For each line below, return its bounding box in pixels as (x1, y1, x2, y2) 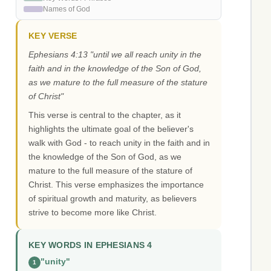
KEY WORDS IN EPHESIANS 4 (28, 241, 152, 250)
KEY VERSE (28, 31, 77, 41)
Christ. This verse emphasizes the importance (28, 180, 204, 190)
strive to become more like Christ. (28, 207, 157, 218)
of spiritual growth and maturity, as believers (28, 194, 197, 204)
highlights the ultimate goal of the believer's (28, 124, 194, 134)
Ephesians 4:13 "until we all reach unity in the (28, 50, 201, 60)
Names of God (43, 5, 90, 14)
